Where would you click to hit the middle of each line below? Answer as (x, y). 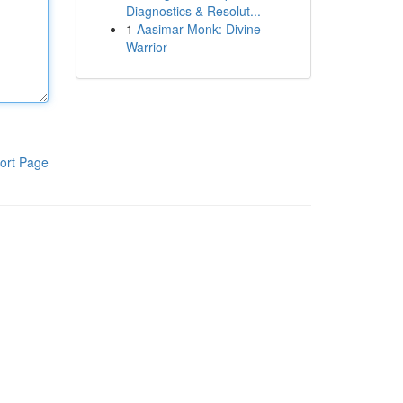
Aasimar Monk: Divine (198, 29)
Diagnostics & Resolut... (193, 11)
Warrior (146, 47)
